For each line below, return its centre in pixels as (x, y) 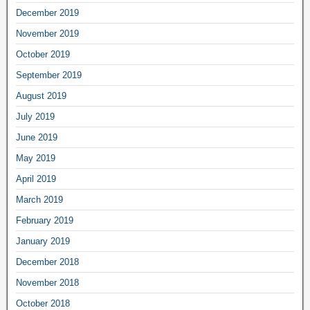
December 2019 (47, 12)
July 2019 (35, 116)
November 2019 (47, 33)
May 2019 (36, 158)
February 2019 (45, 220)
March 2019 (39, 199)
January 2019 (43, 241)
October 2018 (43, 303)
